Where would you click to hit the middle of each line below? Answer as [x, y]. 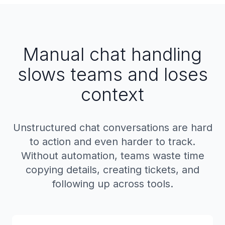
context [113, 94]
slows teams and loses [113, 74]
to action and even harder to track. [113, 142]
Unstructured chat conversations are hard [113, 128]
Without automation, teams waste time [113, 156]
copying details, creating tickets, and [113, 170]
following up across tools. [113, 184]
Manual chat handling [113, 54]
